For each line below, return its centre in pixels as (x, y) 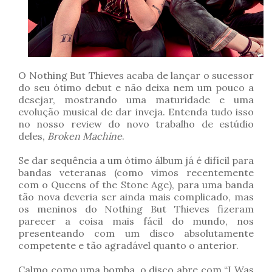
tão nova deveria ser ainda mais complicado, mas (136, 197)
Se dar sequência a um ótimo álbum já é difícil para (136, 161)
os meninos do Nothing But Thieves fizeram (136, 209)
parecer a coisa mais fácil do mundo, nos (136, 221)
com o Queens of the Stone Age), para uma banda (136, 185)
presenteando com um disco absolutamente (136, 233)
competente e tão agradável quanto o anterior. (128, 246)
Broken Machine (85, 136)
